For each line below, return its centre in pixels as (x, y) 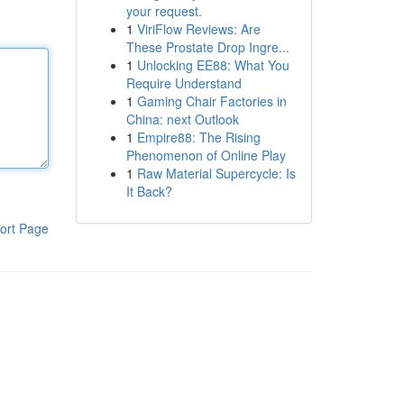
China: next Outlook (182, 119)
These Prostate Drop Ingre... (207, 47)
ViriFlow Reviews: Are (198, 29)
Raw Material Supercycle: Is (216, 173)
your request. (164, 11)
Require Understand (184, 83)
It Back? (149, 191)
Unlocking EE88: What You (213, 65)
